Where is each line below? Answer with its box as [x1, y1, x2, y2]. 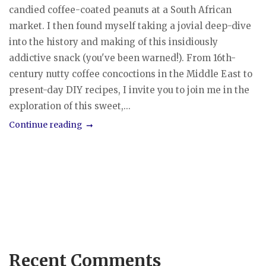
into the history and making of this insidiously [9, 36, 218, 47]
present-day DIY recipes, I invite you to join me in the [9, 84, 249, 96]
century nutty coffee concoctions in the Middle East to [9, 68, 252, 80]
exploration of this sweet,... [9, 100, 131, 112]
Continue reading [9, 119, 82, 130]
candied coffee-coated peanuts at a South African [9, 4, 232, 15]
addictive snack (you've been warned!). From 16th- [9, 52, 236, 64]
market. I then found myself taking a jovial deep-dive [9, 20, 251, 31]
